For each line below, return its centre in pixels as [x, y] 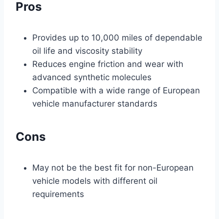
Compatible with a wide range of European [116, 91]
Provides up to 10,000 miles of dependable [117, 38]
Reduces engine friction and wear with [108, 64]
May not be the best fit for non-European [113, 168]
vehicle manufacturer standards [95, 104]
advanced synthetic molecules [92, 77]
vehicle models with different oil [95, 181]
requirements [58, 194]
